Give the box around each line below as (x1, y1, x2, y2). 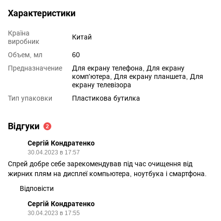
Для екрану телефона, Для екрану (72, 64, 184, 72)
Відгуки (8, 121, 39, 131)
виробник (8, 37, 39, 45)
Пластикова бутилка (72, 94, 140, 102)
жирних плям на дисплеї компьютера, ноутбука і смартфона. (8, 170, 207, 178)
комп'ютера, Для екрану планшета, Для (72, 73, 203, 80)
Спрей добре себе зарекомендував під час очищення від (8, 160, 192, 168)
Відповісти (20, 184, 54, 192)
